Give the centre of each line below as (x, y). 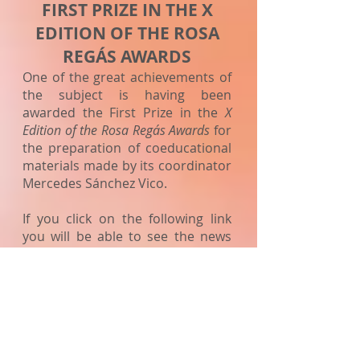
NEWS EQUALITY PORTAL (96, 289)
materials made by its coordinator (127, 166)
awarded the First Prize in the (124, 112)
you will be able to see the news (127, 236)
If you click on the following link (127, 219)
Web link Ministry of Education (127, 307)
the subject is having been (127, 95)
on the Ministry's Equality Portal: (121, 254)
